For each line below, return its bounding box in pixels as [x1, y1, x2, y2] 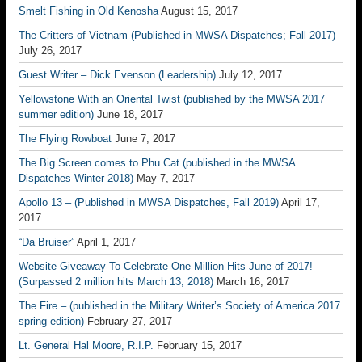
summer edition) [19, 108, 94, 120]
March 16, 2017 [217, 276, 289, 288]
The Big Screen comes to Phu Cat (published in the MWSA [19, 157, 295, 169]
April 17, [281, 196, 320, 208]
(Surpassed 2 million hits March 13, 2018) [19, 276, 213, 288]
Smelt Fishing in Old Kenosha [19, 5, 158, 17]
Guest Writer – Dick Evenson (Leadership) [19, 69, 216, 81]
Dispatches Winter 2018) [19, 172, 133, 184]
